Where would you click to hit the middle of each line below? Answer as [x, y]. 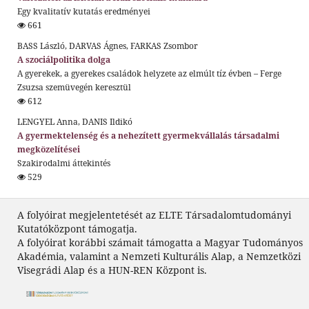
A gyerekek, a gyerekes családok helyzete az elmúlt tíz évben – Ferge [149, 73]
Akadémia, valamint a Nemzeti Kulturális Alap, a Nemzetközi [159, 256]
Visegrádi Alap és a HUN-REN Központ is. [112, 270]
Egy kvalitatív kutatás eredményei [83, 11]
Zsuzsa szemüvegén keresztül [74, 87]
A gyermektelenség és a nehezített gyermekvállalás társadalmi [148, 135]
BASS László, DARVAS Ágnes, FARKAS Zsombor [107, 46]
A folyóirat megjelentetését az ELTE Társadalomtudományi [154, 215]
